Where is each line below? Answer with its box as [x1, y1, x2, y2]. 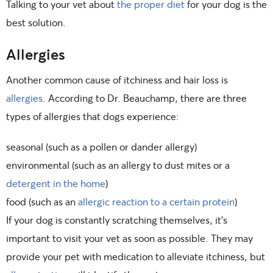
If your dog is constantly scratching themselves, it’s [6, 213, 227, 227]
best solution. [6, 16, 66, 29]
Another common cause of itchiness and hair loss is [6, 73, 228, 87]
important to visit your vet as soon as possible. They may [6, 232, 253, 245]
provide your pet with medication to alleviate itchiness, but [6, 250, 265, 263]
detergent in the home [6, 177, 105, 190]
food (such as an [6, 195, 78, 208]
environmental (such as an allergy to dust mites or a [6, 158, 230, 172]
